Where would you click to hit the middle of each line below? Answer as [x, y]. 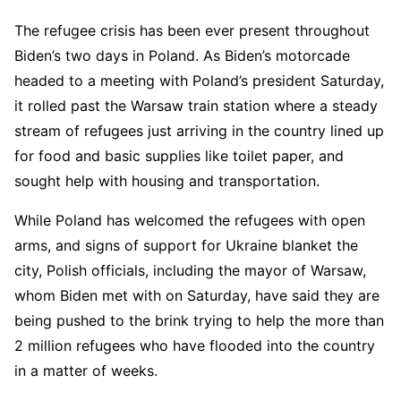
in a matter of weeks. [86, 370]
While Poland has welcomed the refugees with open [190, 220]
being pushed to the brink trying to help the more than [199, 320]
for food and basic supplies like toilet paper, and [179, 155]
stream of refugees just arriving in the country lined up [199, 130]
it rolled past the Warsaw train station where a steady [196, 105]
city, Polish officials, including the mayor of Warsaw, [190, 270]
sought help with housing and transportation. [167, 180]
